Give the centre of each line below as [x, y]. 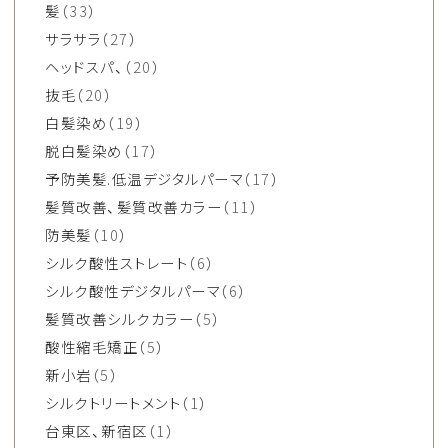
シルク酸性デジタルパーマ [133, 290]
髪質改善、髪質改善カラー [134, 206]
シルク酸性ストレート [117, 262]
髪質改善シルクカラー [120, 318]
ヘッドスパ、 [85, 66]
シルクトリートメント [113, 402]
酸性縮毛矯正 [92, 346]
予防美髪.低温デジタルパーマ [144, 178]
